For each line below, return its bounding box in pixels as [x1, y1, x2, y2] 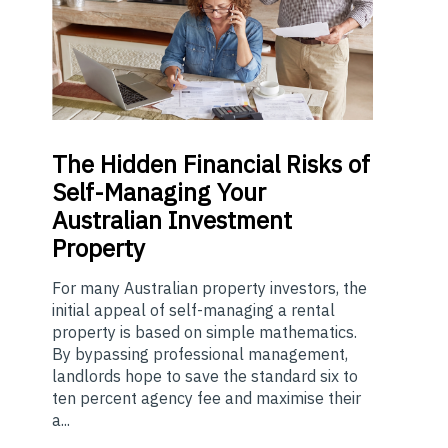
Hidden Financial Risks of [94, 148, 370, 181]
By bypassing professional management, [52, 344, 348, 365]
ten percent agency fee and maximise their [52, 388, 361, 409]
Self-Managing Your [52, 176, 266, 209]
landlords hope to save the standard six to [52, 366, 358, 387]
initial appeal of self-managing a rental [52, 300, 335, 321]
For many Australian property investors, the [52, 278, 367, 299]
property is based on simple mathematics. [52, 322, 357, 343]
